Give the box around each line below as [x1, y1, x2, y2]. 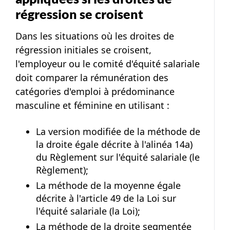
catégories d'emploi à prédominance [15, 85, 175, 98]
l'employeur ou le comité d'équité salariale [15, 57, 200, 70]
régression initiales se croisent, [15, 43, 151, 56]
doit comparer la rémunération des [15, 71, 168, 84]
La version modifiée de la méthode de [36, 125, 200, 138]
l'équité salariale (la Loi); [36, 204, 140, 217]
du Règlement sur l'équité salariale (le [36, 150, 200, 163]
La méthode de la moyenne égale [36, 179, 181, 191]
